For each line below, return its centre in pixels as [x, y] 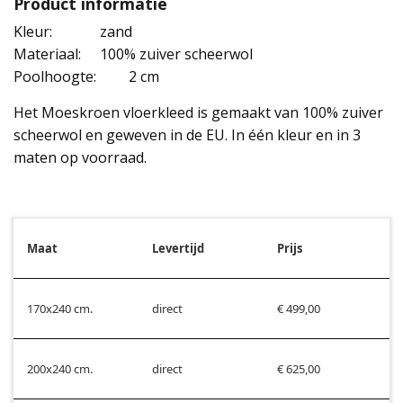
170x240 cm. [60, 308]
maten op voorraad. [80, 157]
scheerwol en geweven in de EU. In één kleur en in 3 [187, 134]
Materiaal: [49, 54]
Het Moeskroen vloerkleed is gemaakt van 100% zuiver [198, 112]
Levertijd [178, 248]
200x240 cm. [60, 368]
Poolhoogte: [57, 76]
